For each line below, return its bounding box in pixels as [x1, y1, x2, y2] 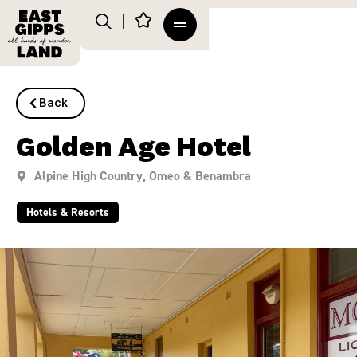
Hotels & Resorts [26, 205, 109, 219]
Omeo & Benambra [148, 167, 251, 184]
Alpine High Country [33, 167, 143, 184]
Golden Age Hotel [16, 135, 251, 163]
